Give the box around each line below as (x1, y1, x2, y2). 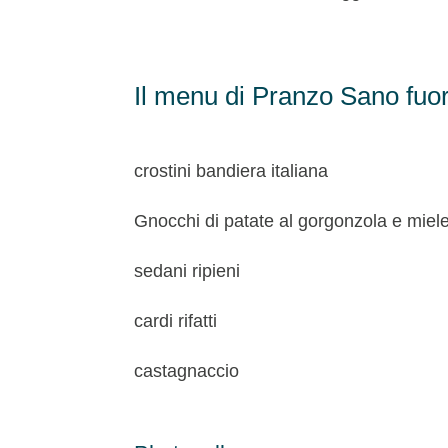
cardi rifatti (134, 311, 218, 332)
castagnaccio (134, 361, 240, 382)
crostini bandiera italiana (134, 161, 329, 182)
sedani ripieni (134, 261, 241, 282)
